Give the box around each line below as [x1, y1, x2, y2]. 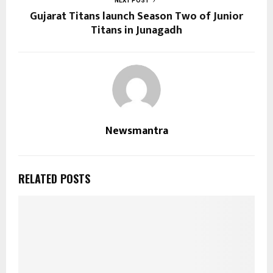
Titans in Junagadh [91, 21, 182, 40]
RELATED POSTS [18, 170, 90, 186]
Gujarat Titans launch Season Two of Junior [30, 7, 243, 26]
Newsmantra [105, 121, 168, 140]
